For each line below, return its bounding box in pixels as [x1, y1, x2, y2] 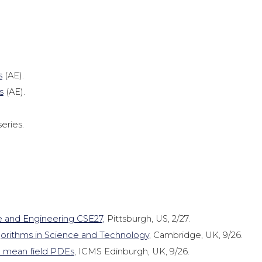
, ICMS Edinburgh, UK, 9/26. [74, 246, 189, 257]
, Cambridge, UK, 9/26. [149, 230, 243, 240]
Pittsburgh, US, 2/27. [104, 213, 190, 224]
